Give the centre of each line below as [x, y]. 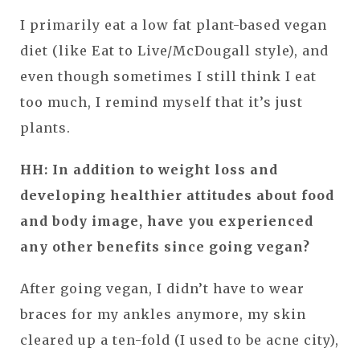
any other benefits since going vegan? [165, 246]
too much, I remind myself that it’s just [162, 102]
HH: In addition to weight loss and [149, 169]
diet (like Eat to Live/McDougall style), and [174, 50]
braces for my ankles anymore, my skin [163, 314]
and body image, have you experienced [167, 221]
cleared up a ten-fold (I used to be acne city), [180, 340]
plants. [47, 127]
